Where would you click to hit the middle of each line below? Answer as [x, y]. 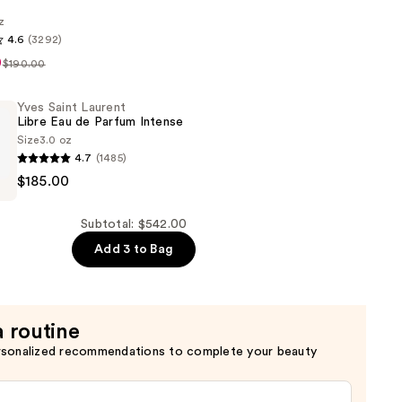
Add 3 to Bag [134, 250]
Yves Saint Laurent [71, 108]
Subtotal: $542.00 [134, 225]
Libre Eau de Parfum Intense [100, 122]
